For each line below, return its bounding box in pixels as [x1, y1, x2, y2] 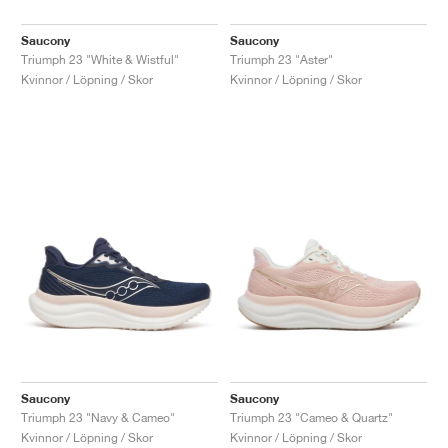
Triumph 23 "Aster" [230, 51, 333, 67]
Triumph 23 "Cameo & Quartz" [230, 409, 393, 425]
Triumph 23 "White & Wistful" [21, 51, 179, 67]
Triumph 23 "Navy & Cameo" [21, 409, 175, 425]
